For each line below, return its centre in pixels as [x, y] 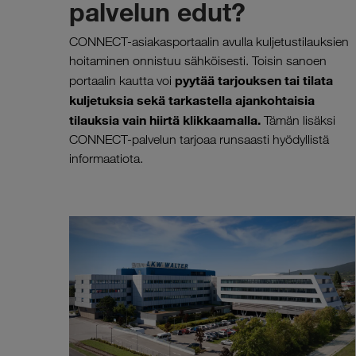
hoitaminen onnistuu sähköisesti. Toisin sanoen [198, 61]
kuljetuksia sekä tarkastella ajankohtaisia [192, 101]
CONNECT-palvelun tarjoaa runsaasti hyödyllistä [199, 140]
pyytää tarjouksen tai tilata [254, 81]
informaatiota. [106, 159]
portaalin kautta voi [122, 81]
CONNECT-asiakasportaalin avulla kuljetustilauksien [209, 42]
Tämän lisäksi [298, 121]
